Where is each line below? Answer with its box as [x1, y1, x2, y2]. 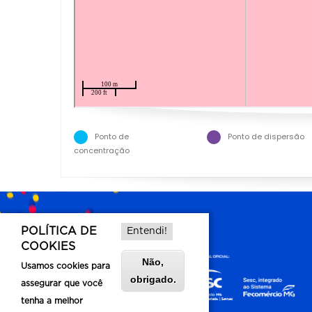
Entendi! [127, 226, 167, 236]
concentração [74, 144, 130, 156]
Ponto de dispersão [227, 130, 304, 142]
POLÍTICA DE [21, 226, 97, 237]
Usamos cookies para [21, 262, 110, 270]
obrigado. [130, 274, 176, 285]
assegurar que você [21, 279, 102, 288]
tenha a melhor [21, 297, 83, 305]
